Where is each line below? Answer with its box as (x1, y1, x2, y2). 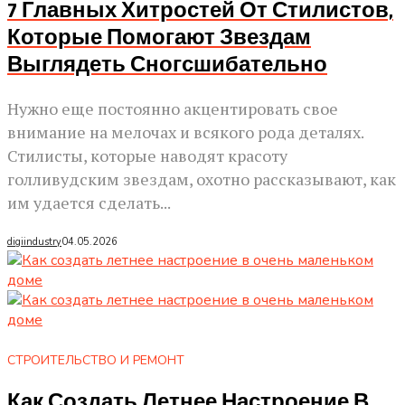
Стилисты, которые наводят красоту (7, 145, 287, 167)
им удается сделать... (7, 192, 171, 214)
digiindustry (7, 235, 61, 250)
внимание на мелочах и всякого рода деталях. (7, 121, 363, 144)
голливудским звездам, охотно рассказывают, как (7, 168, 396, 191)
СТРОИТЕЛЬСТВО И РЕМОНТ (7, 352, 184, 370)
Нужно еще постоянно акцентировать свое (7, 98, 338, 120)
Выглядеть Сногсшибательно (7, 52, 327, 80)
